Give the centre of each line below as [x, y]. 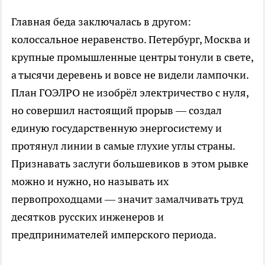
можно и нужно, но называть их [90, 181]
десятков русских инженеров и [88, 216]
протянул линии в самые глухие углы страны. [123, 146]
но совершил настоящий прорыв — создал [117, 110]
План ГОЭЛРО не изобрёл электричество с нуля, [130, 92]
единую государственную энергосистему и [117, 128]
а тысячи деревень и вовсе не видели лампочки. [130, 75]
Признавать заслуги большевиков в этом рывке [130, 163]
